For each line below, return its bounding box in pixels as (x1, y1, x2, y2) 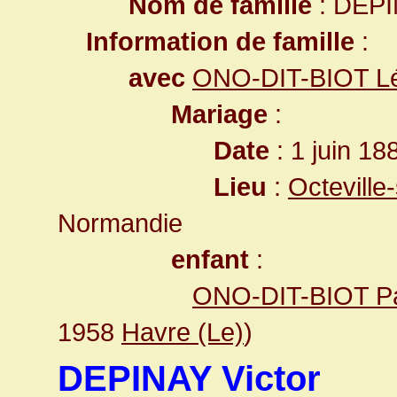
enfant (171, 245, 249, 274)
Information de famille (86, 27, 354, 56)
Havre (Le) (121, 317, 244, 346)
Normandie (58, 208, 183, 237)
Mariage (171, 99, 268, 128)
